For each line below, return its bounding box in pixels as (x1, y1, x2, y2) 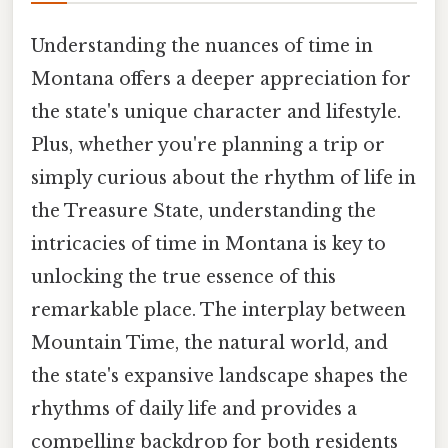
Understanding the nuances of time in (31, 35, 373, 58)
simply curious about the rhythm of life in (31, 167, 416, 190)
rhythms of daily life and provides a (31, 398, 357, 421)
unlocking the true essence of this (31, 266, 336, 289)
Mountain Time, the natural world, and (31, 332, 388, 355)
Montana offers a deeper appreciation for (31, 68, 411, 91)
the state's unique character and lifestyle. (31, 101, 401, 124)
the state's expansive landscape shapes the (31, 365, 408, 388)
